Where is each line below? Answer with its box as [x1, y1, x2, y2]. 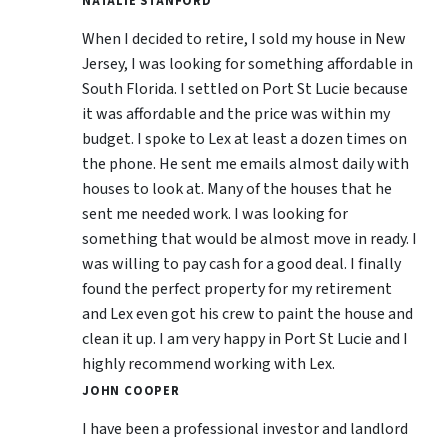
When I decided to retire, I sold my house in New [82, 27, 406, 50]
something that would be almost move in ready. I [82, 227, 417, 250]
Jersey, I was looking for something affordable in [82, 52, 413, 75]
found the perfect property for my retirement [82, 277, 392, 300]
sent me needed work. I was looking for [82, 202, 348, 225]
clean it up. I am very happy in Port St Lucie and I [82, 327, 408, 350]
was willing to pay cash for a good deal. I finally [82, 252, 401, 275]
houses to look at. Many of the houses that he [82, 177, 392, 200]
